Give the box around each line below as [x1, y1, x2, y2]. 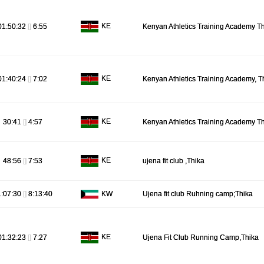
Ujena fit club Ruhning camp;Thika [143, 190, 253, 198]
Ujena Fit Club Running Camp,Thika [143, 233, 259, 242]
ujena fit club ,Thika [143, 157, 204, 165]
